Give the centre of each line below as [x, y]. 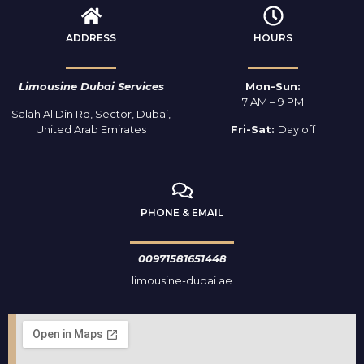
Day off [297, 129]
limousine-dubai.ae [182, 281]
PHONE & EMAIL [182, 212]
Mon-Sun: [273, 87]
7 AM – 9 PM [273, 102]
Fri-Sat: [254, 129]
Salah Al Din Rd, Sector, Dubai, [91, 113]
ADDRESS [91, 38]
